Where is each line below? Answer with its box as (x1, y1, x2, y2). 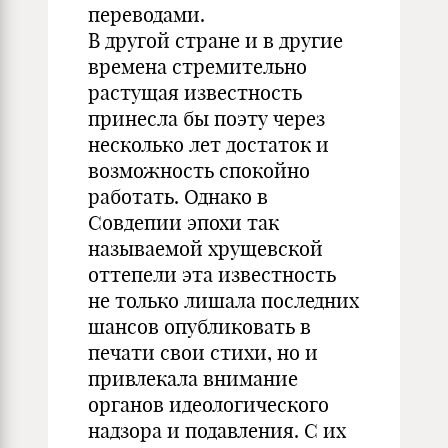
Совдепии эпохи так (88, 210, 279, 235)
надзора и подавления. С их (88, 418, 346, 443)
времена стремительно (88, 54, 307, 79)
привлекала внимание (88, 366, 298, 391)
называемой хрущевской (88, 236, 323, 261)
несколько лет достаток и (88, 132, 329, 157)
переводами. (88, 2, 205, 27)
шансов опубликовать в (88, 314, 311, 339)
